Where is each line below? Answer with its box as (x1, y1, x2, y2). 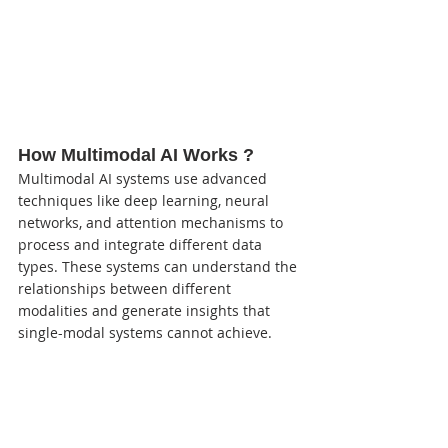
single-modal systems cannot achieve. (18, 322, 272, 342)
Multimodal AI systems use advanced (18, 168, 271, 188)
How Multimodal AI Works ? (18, 144, 254, 165)
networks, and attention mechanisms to (18, 212, 287, 232)
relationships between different (18, 278, 235, 298)
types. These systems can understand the (18, 256, 301, 276)
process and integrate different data (18, 234, 266, 254)
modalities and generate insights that (18, 300, 274, 320)
